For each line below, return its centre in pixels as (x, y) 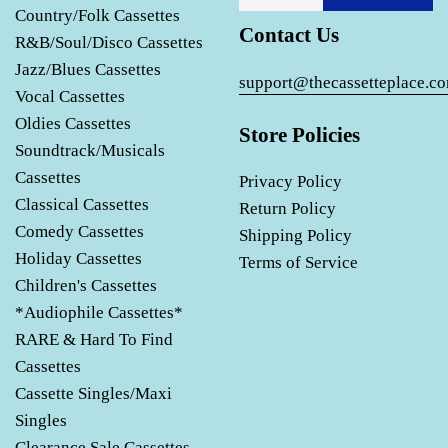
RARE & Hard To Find (94, 340)
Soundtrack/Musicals (90, 151)
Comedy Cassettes (79, 232)
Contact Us (289, 35)
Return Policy (287, 209)
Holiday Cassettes (78, 259)
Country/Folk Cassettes (97, 16)
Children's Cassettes (86, 286)
